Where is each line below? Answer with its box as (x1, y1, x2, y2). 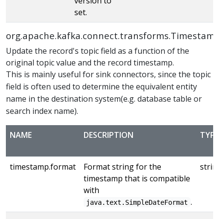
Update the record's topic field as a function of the (6, 45, 189, 56)
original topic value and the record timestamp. (6, 57, 174, 68)
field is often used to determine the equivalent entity (6, 81, 197, 92)
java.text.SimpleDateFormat (86, 198, 188, 206)
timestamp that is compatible (84, 173, 190, 184)
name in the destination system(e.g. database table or (6, 93, 202, 104)
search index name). (6, 105, 78, 116)
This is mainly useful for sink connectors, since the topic (6, 68, 211, 80)
